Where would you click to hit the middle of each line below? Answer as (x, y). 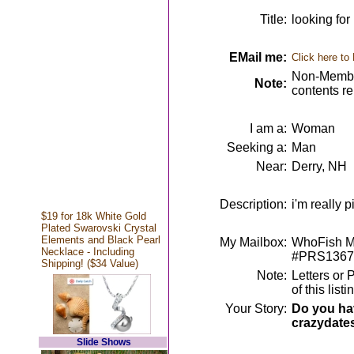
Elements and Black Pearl (100, 240)
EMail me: (258, 57)
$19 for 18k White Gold (93, 216)
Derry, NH (319, 166)
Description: (253, 204)
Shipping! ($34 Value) (89, 264)
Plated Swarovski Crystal (98, 228)
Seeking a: (256, 147)
